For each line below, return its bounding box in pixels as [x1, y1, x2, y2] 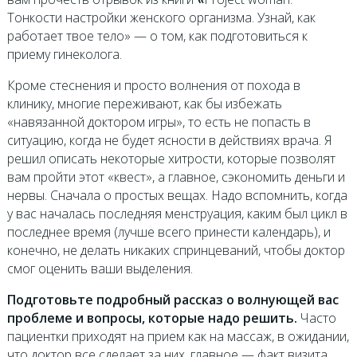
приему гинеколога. [6, 45, 122, 64]
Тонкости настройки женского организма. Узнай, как [6, 9, 316, 27]
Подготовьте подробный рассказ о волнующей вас [6, 291, 339, 309]
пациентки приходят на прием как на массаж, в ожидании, [6, 328, 349, 346]
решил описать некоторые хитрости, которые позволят [6, 150, 335, 168]
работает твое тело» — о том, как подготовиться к [6, 27, 308, 45]
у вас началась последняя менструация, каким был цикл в [6, 205, 347, 223]
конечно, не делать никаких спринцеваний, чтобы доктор [6, 241, 345, 260]
